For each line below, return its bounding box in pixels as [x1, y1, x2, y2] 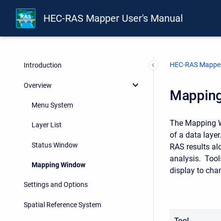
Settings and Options [24, 181, 88, 189]
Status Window [32, 141, 78, 149]
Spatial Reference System [24, 200, 101, 209]
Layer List [32, 121, 62, 129]
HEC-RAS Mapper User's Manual [43, 12, 183, 25]
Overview [24, 81, 52, 89]
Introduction [24, 61, 62, 70]
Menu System [32, 101, 73, 109]
